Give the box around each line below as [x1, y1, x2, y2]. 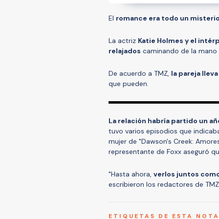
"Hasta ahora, [109, 169, 153, 178]
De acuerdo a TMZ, [109, 68, 171, 78]
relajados [109, 46, 141, 55]
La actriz [109, 36, 138, 45]
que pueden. [109, 79, 149, 88]
